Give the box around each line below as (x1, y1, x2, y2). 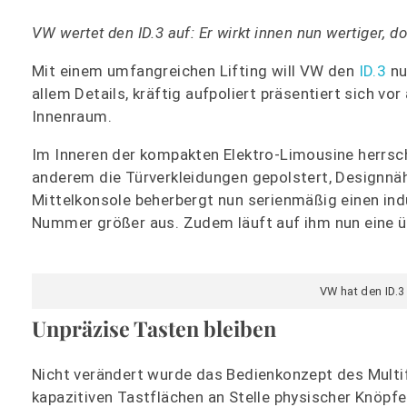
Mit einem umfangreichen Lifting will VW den (32, 62, 359, 81)
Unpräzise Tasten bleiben (32, 313, 276, 342)
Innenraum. (32, 107, 113, 126)
